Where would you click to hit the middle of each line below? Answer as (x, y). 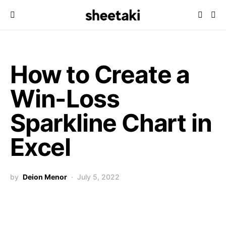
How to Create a (100, 74)
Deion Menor (45, 177)
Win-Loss (65, 99)
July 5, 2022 (98, 177)
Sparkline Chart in (111, 123)
